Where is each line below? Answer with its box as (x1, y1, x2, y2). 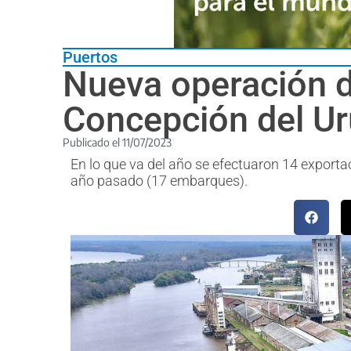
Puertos (63, 47, 118, 67)
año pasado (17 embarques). (71, 172, 248, 189)
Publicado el (63, 135, 122, 149)
